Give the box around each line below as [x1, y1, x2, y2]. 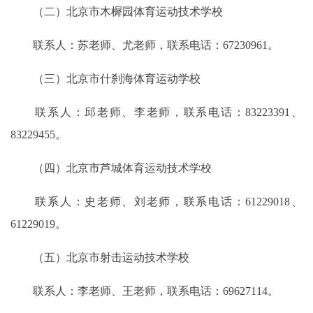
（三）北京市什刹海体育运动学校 [10, 73, 201, 85]
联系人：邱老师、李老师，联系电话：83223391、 [10, 106, 303, 119]
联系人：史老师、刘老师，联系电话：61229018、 [10, 196, 303, 208]
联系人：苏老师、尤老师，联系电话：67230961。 [10, 39, 279, 52]
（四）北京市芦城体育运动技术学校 [10, 162, 212, 175]
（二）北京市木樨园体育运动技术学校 [10, 6, 223, 18]
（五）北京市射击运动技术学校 [10, 252, 189, 264]
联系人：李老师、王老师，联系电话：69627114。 [10, 285, 279, 298]
